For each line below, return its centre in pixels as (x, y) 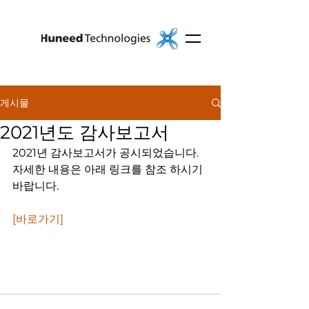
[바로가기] (38, 219)
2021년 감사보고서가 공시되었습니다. (106, 153)
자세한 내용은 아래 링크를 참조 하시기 (109, 169)
